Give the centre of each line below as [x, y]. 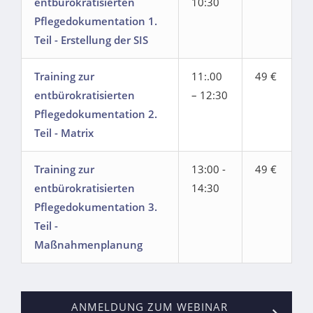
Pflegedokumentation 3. [96, 207]
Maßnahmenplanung [88, 245]
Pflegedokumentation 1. [96, 21]
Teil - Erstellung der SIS [91, 40]
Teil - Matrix [64, 133]
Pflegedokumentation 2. [96, 114]
